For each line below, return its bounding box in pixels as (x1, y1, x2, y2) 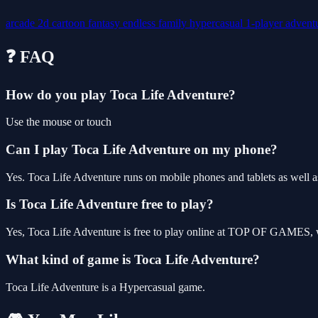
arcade (6, 16, 38, 29)
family (158, 16, 190, 29)
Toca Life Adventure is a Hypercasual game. (6, 280, 205, 293)
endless (123, 16, 158, 29)
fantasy (88, 16, 123, 29)
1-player (246, 16, 285, 29)
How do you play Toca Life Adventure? (6, 87, 236, 102)
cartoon (52, 16, 88, 29)
